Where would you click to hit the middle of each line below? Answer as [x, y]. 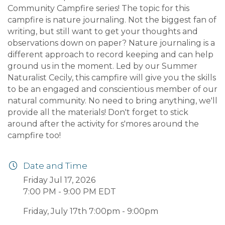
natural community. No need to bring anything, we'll [113, 101]
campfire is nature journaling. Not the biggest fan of [112, 20]
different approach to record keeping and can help [110, 55]
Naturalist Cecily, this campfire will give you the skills [112, 78]
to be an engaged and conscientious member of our [113, 89]
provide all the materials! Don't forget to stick [98, 113]
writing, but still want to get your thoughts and [103, 32]
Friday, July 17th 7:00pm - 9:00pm [91, 211]
